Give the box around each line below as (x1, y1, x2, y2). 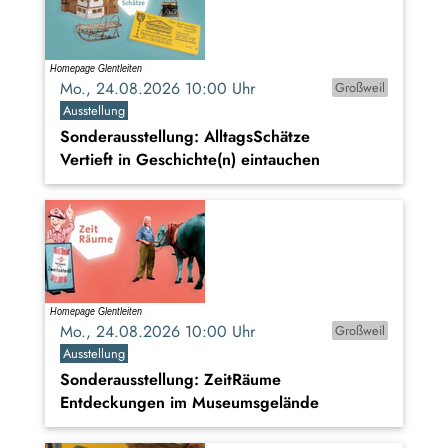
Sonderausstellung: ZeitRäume (60, 368, 281, 392)
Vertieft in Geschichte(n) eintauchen (60, 148, 320, 172)
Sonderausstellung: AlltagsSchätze (60, 125, 310, 149)
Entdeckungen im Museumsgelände (60, 391, 319, 415)
